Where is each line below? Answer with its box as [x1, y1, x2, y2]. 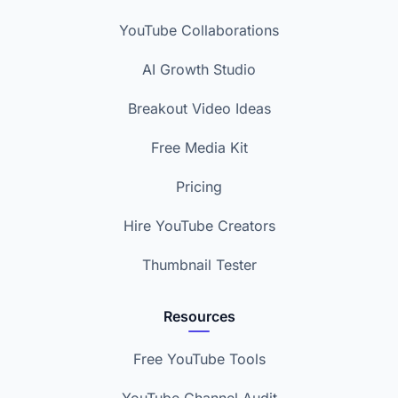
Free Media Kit [150, 139, 248, 156]
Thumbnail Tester [141, 256, 257, 274]
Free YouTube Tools [132, 350, 266, 368]
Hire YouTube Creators [123, 217, 275, 235]
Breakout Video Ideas [127, 99, 271, 117]
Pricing [176, 178, 222, 195]
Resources [163, 307, 235, 325]
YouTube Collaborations [119, 21, 279, 39]
